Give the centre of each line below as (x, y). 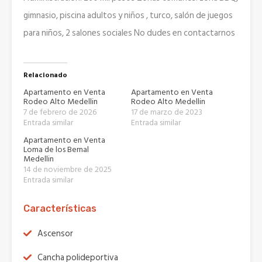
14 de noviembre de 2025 (68, 169)
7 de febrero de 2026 (60, 112)
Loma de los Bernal (56, 149)
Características (60, 208)
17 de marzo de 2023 (167, 112)
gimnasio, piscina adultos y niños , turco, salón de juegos (128, 15)
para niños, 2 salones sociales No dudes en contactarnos (129, 33)
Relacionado (45, 75)
